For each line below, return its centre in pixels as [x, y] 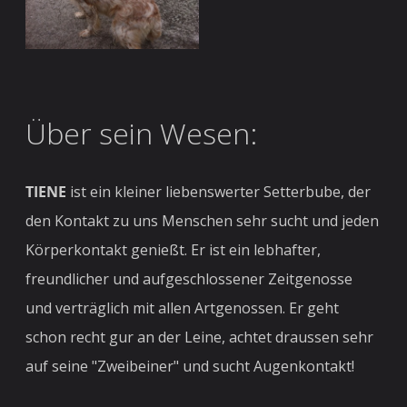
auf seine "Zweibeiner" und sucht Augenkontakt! [190, 367]
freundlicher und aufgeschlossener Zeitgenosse [189, 279]
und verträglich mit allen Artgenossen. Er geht [183, 308]
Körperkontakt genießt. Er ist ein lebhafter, [174, 250]
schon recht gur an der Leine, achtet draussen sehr [200, 338]
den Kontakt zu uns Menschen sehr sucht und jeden [203, 221]
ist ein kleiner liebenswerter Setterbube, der [219, 192]
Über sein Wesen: [142, 134]
